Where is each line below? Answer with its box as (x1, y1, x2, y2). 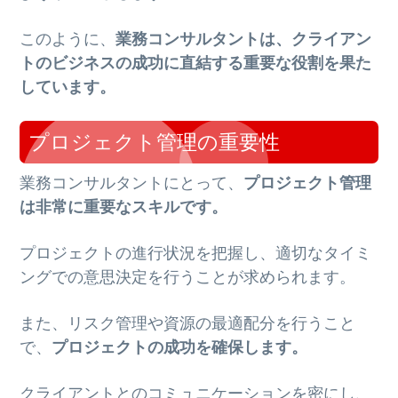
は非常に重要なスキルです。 (20, 198, 228, 217)
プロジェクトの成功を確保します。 (52, 338, 308, 357)
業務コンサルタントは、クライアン (115, 29, 372, 48)
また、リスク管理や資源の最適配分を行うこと (20, 314, 356, 333)
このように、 (20, 29, 116, 48)
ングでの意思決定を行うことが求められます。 (20, 268, 356, 287)
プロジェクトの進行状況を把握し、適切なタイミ (20, 244, 372, 263)
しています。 (20, 77, 116, 96)
